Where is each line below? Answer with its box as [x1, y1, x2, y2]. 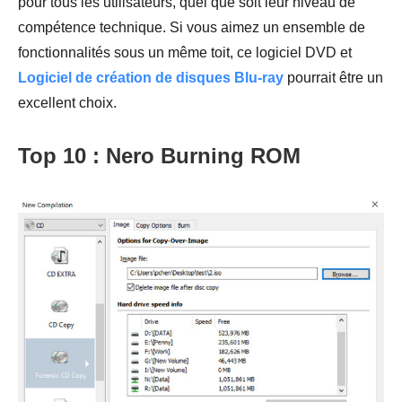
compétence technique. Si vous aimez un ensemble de [18, 19, 365, 35]
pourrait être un [284, 69, 383, 85]
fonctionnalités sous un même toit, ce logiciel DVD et [18, 44, 352, 60]
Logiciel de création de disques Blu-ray [18, 69, 284, 85]
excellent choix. [18, 94, 117, 110]
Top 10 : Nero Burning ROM [18, 143, 301, 168]
